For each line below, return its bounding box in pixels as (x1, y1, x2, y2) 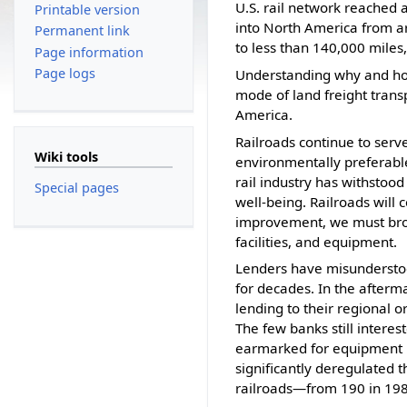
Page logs (34, 64, 95, 82)
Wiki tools (34, 147, 98, 165)
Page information (34, 43, 144, 61)
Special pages (34, 179, 119, 197)
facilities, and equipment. (235, 232, 398, 251)
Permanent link (34, 22, 130, 40)
